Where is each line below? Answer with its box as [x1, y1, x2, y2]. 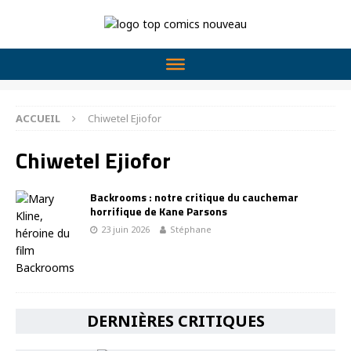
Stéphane [170, 223, 212, 235]
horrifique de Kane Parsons [90, 203, 227, 219]
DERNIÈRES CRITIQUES [86, 310, 265, 331]
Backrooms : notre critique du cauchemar [90, 189, 299, 205]
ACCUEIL [16, 111, 60, 125]
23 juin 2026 [101, 223, 150, 235]
